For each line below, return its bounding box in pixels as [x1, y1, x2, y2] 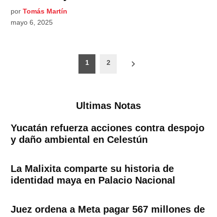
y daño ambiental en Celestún [11, 134, 148, 145]
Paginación [10, 54, 75, 68]
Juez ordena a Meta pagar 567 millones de [11, 204, 205, 215]
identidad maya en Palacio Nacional [11, 175, 176, 186]
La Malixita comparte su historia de [11, 163, 174, 174]
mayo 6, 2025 [11, 18, 53, 27]
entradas [10, 83, 61, 97]
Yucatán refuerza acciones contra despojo [11, 123, 205, 134]
